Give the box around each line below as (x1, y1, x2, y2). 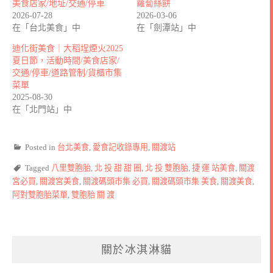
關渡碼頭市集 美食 (152, 176, 217, 186)
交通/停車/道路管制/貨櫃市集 (12, 68, 122, 77)
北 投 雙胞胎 (145, 163, 188, 172)
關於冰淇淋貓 (101, 243, 172, 256)
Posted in (25, 142, 57, 152)
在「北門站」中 (12, 104, 72, 114)
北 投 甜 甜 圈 (94, 163, 141, 172)
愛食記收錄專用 (93, 142, 148, 152)
